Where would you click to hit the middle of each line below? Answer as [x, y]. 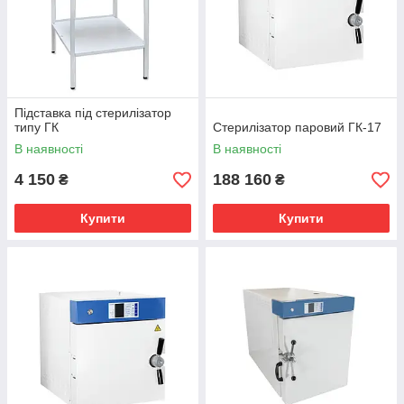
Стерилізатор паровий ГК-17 [297, 128]
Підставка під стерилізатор [93, 113]
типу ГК [37, 128]
